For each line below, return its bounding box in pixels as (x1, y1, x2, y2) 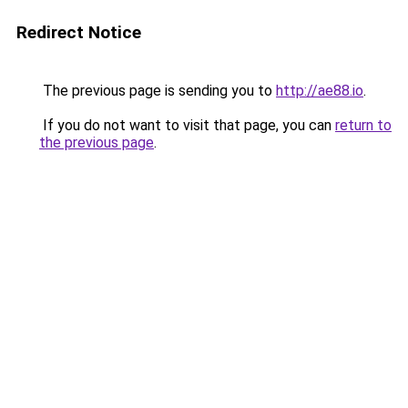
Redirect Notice (16, 22, 141, 43)
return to (335, 117, 392, 134)
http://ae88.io (276, 82, 363, 99)
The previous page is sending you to (39, 82, 276, 99)
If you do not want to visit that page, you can (39, 117, 335, 134)
